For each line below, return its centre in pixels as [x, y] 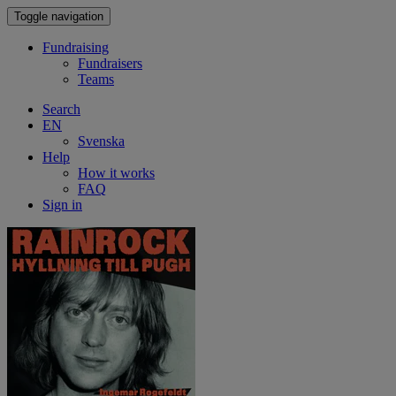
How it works [116, 173]
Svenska [101, 141]
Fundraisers [110, 63]
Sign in [62, 205]
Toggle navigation [59, 16]
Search [61, 109]
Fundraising [76, 47]
